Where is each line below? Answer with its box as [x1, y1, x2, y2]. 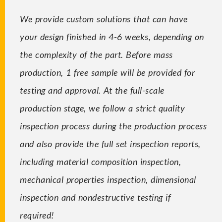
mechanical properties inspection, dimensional [20, 173, 196, 185]
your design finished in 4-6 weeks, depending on [20, 31, 204, 42]
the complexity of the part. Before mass [20, 49, 173, 60]
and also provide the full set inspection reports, [20, 138, 201, 149]
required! [20, 209, 55, 221]
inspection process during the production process [20, 120, 207, 131]
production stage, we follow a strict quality [20, 102, 185, 113]
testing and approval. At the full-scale [20, 84, 165, 96]
